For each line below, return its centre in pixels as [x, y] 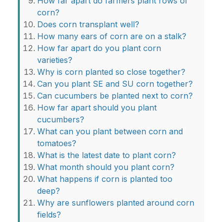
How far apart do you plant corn [99, 48]
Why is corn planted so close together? [111, 72]
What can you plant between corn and [110, 132]
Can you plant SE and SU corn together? [115, 84]
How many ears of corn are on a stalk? [112, 36]
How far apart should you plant [97, 108]
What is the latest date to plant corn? [107, 155]
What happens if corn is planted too [105, 179]
